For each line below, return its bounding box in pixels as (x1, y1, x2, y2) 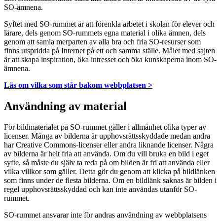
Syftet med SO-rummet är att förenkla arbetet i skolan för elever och (4, 20, 215, 29)
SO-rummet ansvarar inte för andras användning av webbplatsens (4, 210, 207, 219)
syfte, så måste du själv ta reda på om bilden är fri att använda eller (4, 158, 210, 167)
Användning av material (4, 99, 127, 112)
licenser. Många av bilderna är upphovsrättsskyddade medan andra (4, 131, 210, 140)
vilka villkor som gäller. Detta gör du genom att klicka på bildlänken (4, 167, 215, 176)
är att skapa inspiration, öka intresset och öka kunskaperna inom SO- (4, 55, 217, 64)
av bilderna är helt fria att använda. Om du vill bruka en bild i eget (4, 149, 209, 158)
